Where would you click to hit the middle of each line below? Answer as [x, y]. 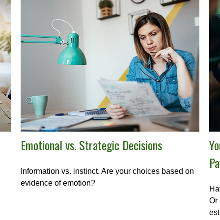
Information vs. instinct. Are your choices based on [108, 171]
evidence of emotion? [58, 183]
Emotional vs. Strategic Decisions [92, 145]
